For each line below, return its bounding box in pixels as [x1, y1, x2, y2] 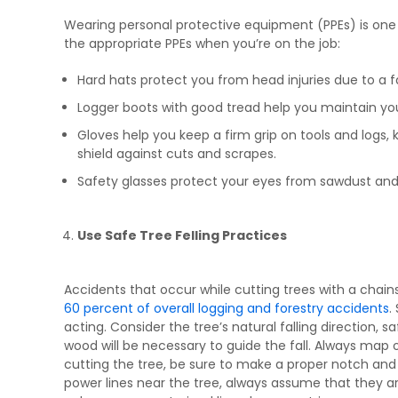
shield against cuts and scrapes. [77, 145, 276, 163]
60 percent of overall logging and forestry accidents [64, 299, 389, 318]
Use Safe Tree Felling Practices [77, 227, 287, 245]
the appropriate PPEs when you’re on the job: [64, 35, 340, 53]
